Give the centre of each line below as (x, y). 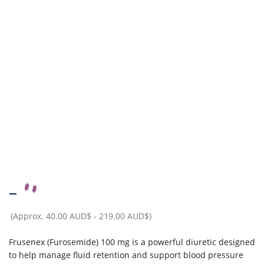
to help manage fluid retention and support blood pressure (126, 255)
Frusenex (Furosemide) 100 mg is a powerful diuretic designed (132, 242)
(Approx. (28, 216)
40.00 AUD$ (69, 216)
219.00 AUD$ (124, 216)
